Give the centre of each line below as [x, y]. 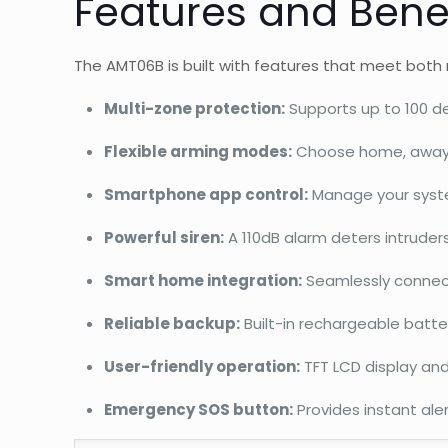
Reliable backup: [172, 323]
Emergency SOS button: [199, 409]
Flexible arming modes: [198, 151]
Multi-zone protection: [195, 108]
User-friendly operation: [202, 366]
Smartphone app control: [206, 194]
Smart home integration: [203, 280]
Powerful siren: [164, 237]
